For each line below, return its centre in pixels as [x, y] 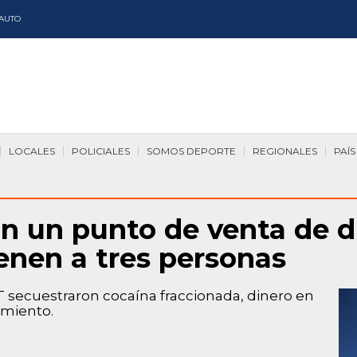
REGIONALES [285, 151]
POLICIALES [101, 151]
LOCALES [32, 151]
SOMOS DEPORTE [191, 151]
